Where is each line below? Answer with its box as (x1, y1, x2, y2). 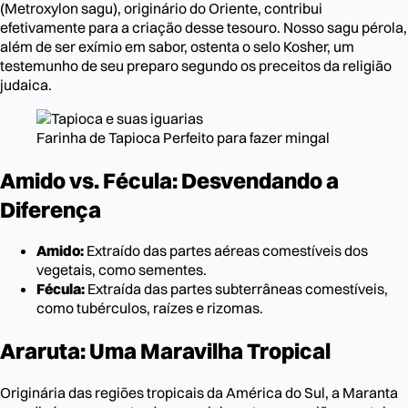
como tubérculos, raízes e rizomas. (36, 299, 263, 318)
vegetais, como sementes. (36, 260, 207, 280)
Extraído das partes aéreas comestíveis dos (84, 241, 368, 260)
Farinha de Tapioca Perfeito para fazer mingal (36, 127, 330, 147)
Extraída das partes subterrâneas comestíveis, (85, 280, 388, 299)
